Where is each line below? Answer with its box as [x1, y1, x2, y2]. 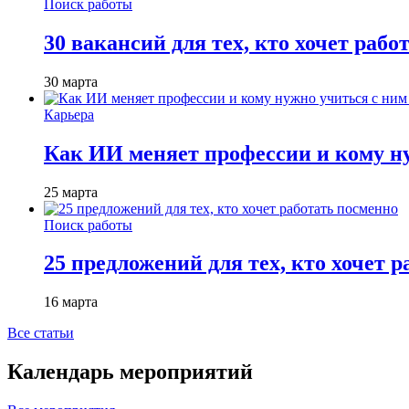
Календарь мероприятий [7, 360, 253, 384]
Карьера [44, 106, 94, 122]
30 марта [44, 73, 98, 89]
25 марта [44, 184, 98, 200]
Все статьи [7, 325, 74, 341]
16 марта [44, 294, 98, 310]
